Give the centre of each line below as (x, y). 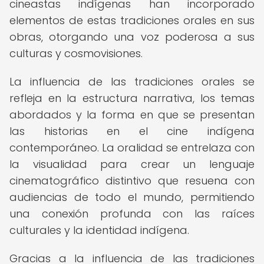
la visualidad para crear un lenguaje (132, 164)
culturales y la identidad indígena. (99, 230)
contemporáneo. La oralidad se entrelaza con (132, 148)
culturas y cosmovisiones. (76, 53)
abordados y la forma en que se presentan (132, 115)
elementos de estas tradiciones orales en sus (132, 20)
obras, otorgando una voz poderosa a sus (132, 37)
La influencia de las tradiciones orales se (132, 82)
